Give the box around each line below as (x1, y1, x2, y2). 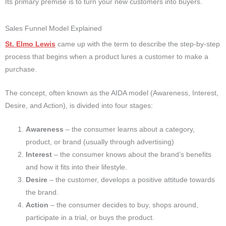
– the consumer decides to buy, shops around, (48, 201, 199, 209)
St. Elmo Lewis (5, 40, 55, 48)
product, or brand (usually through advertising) (26, 138, 175, 146)
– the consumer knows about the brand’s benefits (52, 150, 212, 158)
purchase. (5, 65, 37, 73)
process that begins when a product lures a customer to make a (5, 52, 208, 61)
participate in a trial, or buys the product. (26, 213, 155, 221)
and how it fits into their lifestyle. (26, 163, 128, 171)
